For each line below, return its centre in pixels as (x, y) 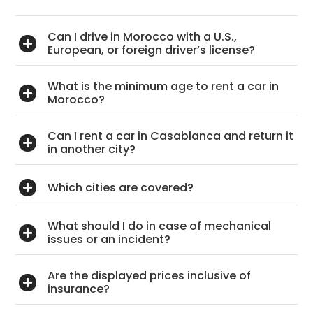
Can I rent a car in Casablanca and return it (171, 136)
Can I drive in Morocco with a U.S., (143, 37)
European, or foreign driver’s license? (152, 50)
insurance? (79, 289)
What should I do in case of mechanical (160, 226)
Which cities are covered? (121, 188)
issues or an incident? (109, 240)
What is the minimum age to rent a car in (163, 87)
